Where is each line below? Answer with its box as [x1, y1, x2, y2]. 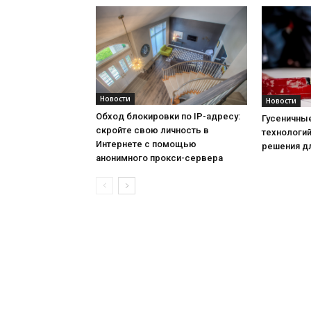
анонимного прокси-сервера [96, 153, 223, 164]
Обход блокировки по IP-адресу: [96, 111, 240, 122]
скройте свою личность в [96, 125, 209, 136]
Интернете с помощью [96, 139, 196, 150]
